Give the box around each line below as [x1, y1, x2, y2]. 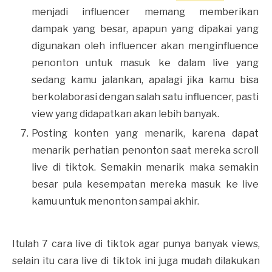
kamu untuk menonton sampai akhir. [32, 195, 199, 207]
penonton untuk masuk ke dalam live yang [32, 56, 259, 69]
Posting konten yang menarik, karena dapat [32, 127, 259, 139]
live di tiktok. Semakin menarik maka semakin [32, 161, 259, 173]
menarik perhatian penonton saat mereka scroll [32, 144, 259, 156]
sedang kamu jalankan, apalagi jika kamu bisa [32, 73, 259, 86]
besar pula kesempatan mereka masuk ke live [32, 178, 259, 190]
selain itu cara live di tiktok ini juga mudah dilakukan [12, 254, 260, 267]
